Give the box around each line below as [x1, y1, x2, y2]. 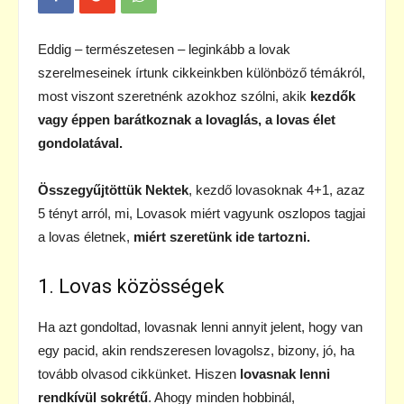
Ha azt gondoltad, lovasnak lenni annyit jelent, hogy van [38, 319, 363, 335]
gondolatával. [38, 135, 123, 151]
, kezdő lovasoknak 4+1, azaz [188, 182, 365, 198]
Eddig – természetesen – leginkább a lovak [38, 41, 290, 58]
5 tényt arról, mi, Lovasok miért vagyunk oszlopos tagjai [38, 206, 365, 222]
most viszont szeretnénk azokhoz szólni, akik [38, 88, 310, 105]
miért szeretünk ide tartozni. [133, 229, 310, 245]
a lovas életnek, [38, 229, 133, 245]
